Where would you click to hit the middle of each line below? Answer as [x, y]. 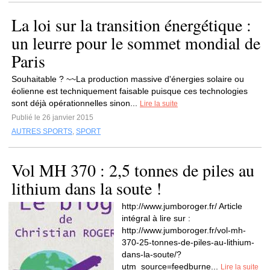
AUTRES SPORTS [42, 131]
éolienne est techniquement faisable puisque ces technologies [130, 91]
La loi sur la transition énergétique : [131, 25]
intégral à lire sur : [156, 218]
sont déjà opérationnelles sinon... [76, 103]
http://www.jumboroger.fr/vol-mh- [184, 230]
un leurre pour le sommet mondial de [136, 43]
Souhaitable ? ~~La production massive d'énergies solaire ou [128, 79]
